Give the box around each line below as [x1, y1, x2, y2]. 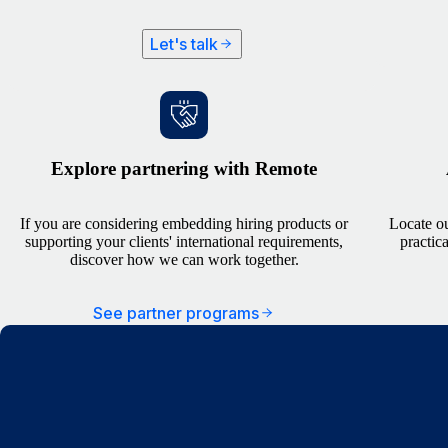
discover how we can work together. [69, 250, 299, 268]
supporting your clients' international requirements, [25, 232, 343, 250]
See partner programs [93, 302, 259, 323]
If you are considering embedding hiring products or [20, 214, 348, 232]
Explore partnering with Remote [51, 157, 317, 179]
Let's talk [150, 34, 218, 55]
